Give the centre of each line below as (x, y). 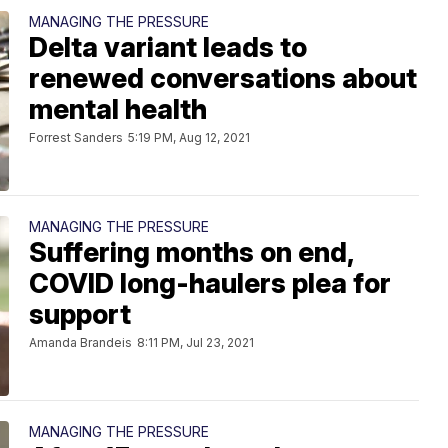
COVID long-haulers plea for (210, 283)
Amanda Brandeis (80, 342)
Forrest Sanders (76, 137)
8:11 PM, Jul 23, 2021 (195, 342)
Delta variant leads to (168, 47)
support (80, 314)
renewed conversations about (223, 78)
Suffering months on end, (192, 252)
